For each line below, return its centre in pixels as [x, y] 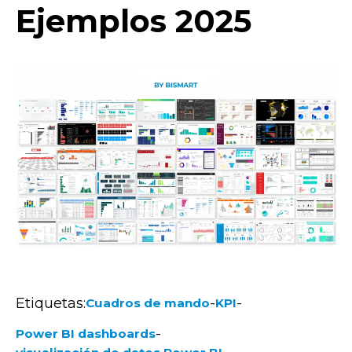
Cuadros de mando [148, 302]
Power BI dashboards [86, 333]
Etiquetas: [51, 303]
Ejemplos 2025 [134, 21]
